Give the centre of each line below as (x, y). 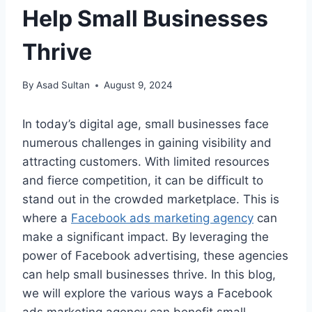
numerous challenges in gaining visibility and (147, 143)
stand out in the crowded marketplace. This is (151, 200)
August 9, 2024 (139, 85)
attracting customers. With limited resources (146, 162)
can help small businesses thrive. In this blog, (149, 275)
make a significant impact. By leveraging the (146, 237)
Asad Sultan (63, 85)
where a (47, 218)
